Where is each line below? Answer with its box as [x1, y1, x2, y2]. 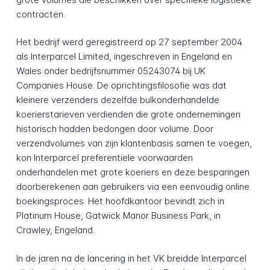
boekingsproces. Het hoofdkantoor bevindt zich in [16, 195, 224, 207]
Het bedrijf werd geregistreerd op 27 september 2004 [16, 36, 242, 48]
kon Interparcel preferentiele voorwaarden [16, 152, 193, 164]
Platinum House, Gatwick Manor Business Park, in [16, 210, 221, 222]
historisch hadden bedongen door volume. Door [16, 123, 213, 135]
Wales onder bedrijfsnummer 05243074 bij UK [16, 65, 206, 77]
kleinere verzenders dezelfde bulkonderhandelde [16, 94, 219, 106]
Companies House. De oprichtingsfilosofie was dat [16, 80, 227, 92]
